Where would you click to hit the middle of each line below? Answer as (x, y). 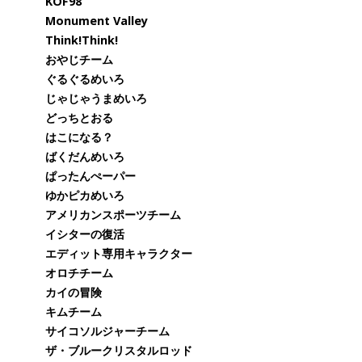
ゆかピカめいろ (85, 195)
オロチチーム (79, 273)
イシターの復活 (85, 234)
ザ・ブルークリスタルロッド (119, 350)
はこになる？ (79, 137)
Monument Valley (97, 21)
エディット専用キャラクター (119, 253)
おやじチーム (79, 59)
